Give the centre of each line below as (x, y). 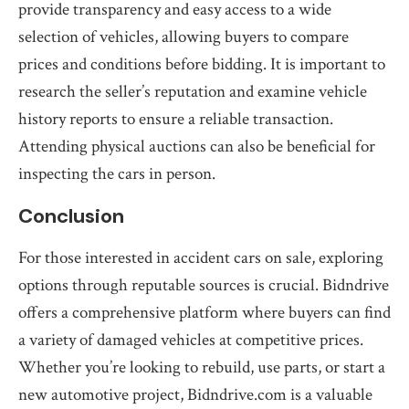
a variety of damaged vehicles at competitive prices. (191, 340)
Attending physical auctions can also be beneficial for (197, 147)
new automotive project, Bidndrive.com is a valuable (195, 395)
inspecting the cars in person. (117, 174)
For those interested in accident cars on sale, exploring (201, 258)
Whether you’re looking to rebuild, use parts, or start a (202, 367)
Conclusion (71, 216)
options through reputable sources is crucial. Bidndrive (204, 285)
